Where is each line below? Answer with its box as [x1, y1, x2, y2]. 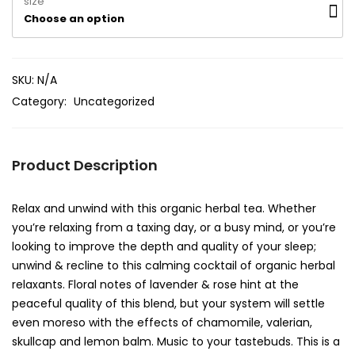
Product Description [12, 155, 158, 175]
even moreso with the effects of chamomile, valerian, [12, 315, 312, 330]
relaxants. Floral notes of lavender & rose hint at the [12, 277, 299, 292]
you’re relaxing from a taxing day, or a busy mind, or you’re [12, 219, 336, 235]
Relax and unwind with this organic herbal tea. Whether [12, 200, 316, 216]
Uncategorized [74, 94, 155, 109]
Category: [12, 94, 70, 109]
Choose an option [24, 11, 124, 26]
